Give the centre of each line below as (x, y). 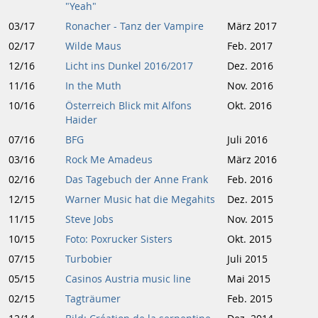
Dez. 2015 (250, 199)
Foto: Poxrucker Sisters (119, 239)
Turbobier (89, 259)
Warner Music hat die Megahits (140, 199)
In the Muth (93, 86)
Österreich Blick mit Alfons (128, 106)
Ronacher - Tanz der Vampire (135, 26)
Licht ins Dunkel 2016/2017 (129, 66)
